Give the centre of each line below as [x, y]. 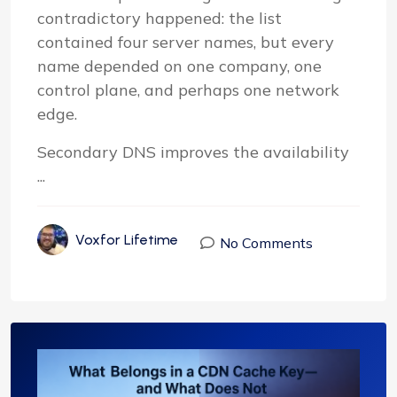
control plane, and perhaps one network [188, 90]
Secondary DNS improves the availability [193, 152]
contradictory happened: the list [160, 19]
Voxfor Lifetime [127, 240]
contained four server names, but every [186, 43]
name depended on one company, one [179, 66]
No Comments [266, 242]
